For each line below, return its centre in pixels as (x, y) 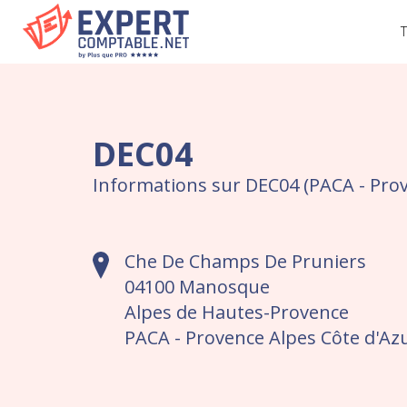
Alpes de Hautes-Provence (237, 312)
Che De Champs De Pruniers (245, 261)
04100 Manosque (197, 287)
